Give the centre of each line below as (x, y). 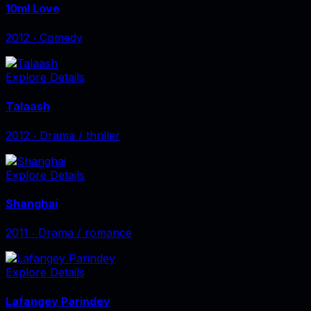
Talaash (28, 106)
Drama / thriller (80, 135)
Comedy (61, 38)
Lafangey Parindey (58, 301)
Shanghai (32, 204)
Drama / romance (85, 233)
